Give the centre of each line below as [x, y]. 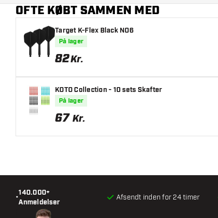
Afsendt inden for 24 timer [158, 197]
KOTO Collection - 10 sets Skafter [109, 90]
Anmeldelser [39, 202]
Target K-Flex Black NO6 [94, 30]
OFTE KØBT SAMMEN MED [88, 10]
